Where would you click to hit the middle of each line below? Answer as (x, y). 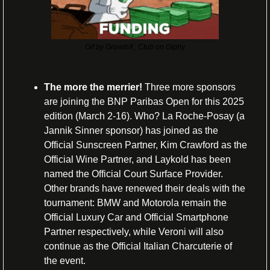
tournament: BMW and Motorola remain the (135, 202)
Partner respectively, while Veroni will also (134, 231)
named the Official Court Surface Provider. (133, 174)
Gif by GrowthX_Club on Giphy (135, 47)
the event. (65, 260)
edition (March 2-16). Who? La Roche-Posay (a (144, 116)
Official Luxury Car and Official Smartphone (136, 217)
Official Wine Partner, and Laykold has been (137, 159)
